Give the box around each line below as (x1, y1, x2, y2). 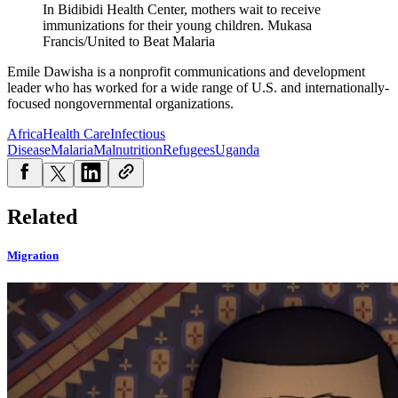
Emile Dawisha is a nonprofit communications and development (7, 64, 365, 80)
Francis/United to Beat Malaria (43, 34, 215, 50)
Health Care (43, 126, 110, 142)
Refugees (163, 142, 215, 158)
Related (7, 205, 77, 229)
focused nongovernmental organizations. (7, 96, 234, 112)
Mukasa (267, 18, 312, 34)
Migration (7, 249, 59, 263)
